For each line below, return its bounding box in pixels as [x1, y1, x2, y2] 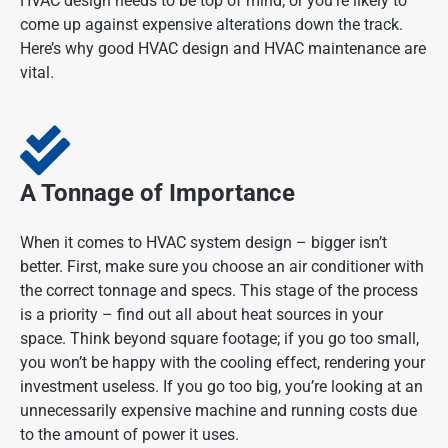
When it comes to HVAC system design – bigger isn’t [20, 233, 387, 253]
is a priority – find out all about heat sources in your [20, 305, 383, 325]
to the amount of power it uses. [20, 425, 239, 445]
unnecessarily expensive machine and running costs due [20, 401, 417, 421]
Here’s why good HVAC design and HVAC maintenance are [20, 39, 426, 59]
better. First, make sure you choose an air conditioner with [20, 257, 424, 277]
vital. [20, 63, 54, 83]
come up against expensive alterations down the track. [20, 15, 403, 35]
